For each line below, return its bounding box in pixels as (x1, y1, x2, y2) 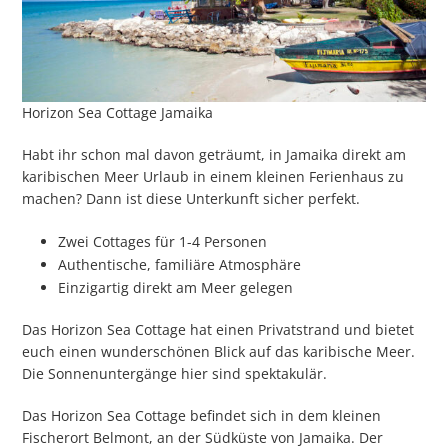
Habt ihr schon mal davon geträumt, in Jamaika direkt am (22, 144, 407, 164)
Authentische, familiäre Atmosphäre (58, 254, 302, 274)
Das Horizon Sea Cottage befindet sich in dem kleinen (22, 405, 382, 425)
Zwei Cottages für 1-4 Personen (58, 231, 268, 251)
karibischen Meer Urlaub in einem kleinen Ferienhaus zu (22, 166, 405, 186)
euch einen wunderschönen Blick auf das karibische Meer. (22, 341, 416, 361)
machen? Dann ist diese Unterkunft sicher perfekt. (22, 188, 361, 208)
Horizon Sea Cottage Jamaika (22, 102, 214, 122)
